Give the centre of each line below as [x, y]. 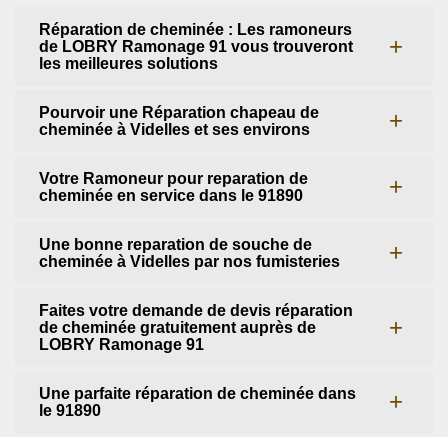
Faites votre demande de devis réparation [196, 310]
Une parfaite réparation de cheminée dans [197, 393]
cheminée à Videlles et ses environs [174, 129]
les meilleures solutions [128, 63]
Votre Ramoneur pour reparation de [173, 178]
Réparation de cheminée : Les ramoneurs [195, 29]
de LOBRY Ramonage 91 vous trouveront [196, 46]
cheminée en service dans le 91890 [171, 195]
